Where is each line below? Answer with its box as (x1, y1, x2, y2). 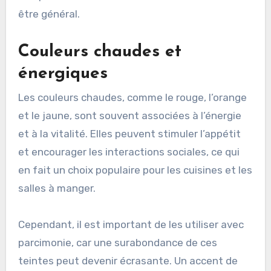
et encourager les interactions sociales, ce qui (18, 146, 240, 158)
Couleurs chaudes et (18, 43, 181, 60)
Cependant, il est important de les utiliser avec (18, 218, 244, 231)
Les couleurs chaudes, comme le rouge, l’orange (18, 91, 247, 104)
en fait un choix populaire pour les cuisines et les (18, 164, 252, 177)
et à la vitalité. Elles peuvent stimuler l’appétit (18, 128, 241, 140)
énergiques (18, 65, 108, 82)
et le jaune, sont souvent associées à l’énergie (18, 109, 241, 122)
